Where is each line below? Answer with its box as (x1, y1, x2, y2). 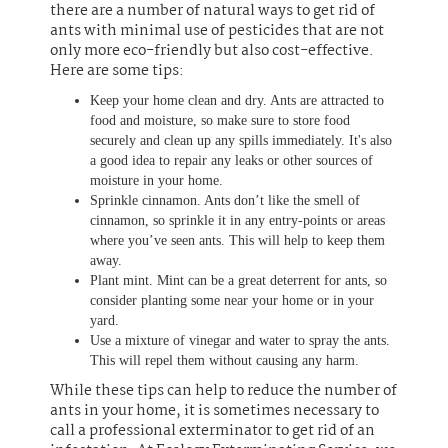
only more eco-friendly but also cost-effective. (50, 38, 374, 63)
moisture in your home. (90, 172, 223, 188)
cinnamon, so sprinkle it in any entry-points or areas (90, 212, 385, 228)
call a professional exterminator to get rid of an (50, 418, 375, 443)
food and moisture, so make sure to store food (90, 112, 350, 128)
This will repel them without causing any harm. (90, 352, 359, 368)
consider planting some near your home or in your (90, 292, 374, 308)
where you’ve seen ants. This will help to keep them (90, 232, 385, 248)
